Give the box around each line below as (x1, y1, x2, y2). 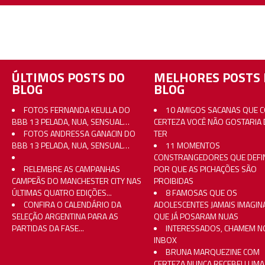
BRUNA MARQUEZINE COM (166, 245, 260, 258)
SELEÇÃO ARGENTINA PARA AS (12, 209, 118, 222)
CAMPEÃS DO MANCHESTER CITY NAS (12, 174, 141, 187)
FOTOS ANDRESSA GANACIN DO (24, 127, 135, 140)
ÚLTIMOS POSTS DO (12, 67, 125, 88)
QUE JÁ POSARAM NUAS (154, 209, 238, 222)
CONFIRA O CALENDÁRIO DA (24, 198, 121, 211)
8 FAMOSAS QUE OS (166, 186, 237, 199)
